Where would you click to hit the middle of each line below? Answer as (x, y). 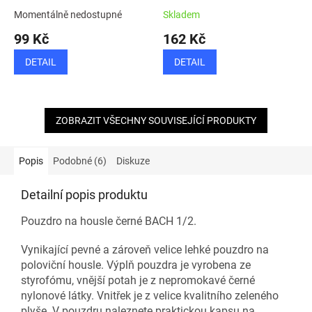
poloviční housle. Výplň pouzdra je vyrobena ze (136, 265)
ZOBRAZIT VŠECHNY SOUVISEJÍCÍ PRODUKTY (156, 121)
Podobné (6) (80, 161)
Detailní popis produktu (84, 195)
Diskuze (133, 161)
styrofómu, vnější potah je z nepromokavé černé (138, 281)
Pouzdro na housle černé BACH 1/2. (109, 221)
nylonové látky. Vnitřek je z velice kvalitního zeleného (150, 296)
